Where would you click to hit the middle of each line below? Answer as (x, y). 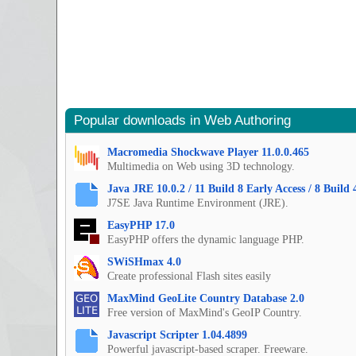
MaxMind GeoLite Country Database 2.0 (206, 299)
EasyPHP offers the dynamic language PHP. (206, 240)
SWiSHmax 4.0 (144, 262)
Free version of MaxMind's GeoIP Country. (205, 313)
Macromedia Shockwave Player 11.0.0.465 (208, 153)
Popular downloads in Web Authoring (182, 121)
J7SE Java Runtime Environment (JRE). (198, 203)
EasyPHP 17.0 (141, 226)
